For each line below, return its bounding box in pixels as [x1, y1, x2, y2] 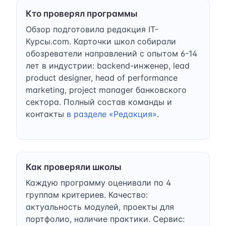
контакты [26, 108, 67, 119]
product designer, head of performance [26, 72, 178, 83]
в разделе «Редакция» [67, 108, 157, 119]
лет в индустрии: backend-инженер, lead [26, 60, 190, 71]
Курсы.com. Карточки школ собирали [26, 36, 176, 46]
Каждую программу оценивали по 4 [26, 177, 171, 188]
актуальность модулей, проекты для [26, 201, 174, 212]
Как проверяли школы [26, 161, 122, 172]
